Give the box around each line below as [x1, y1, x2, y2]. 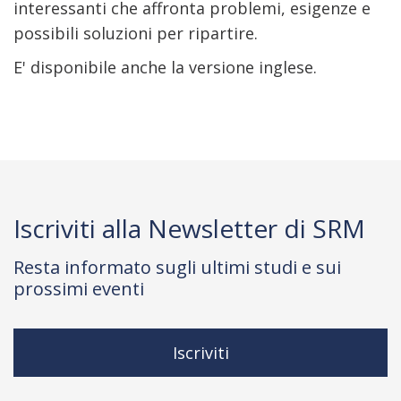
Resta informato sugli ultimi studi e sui [13, 255, 341, 279]
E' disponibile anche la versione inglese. [13, 56, 317, 78]
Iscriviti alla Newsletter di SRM [13, 211, 365, 245]
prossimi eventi [13, 277, 144, 301]
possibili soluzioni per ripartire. [13, 22, 258, 44]
